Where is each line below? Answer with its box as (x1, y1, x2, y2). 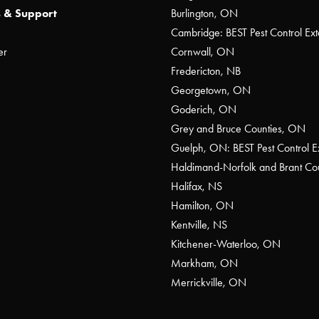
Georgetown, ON (171, 83, 251, 98)
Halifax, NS (171, 179, 222, 194)
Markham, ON (171, 256, 238, 271)
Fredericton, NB (171, 64, 241, 78)
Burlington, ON (171, 6, 238, 21)
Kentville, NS (171, 218, 227, 232)
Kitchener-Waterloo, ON (171, 237, 281, 251)
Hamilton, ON (171, 199, 234, 213)
